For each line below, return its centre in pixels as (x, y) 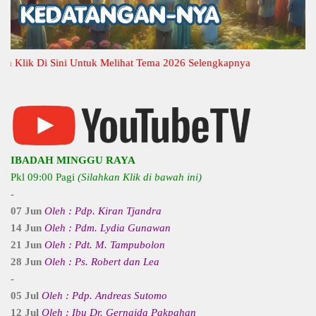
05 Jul (26, 295)
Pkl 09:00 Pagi (44, 177)
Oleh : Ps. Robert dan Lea (102, 261)
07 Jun (28, 211)
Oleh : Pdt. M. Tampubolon (105, 244)
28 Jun (28, 261)
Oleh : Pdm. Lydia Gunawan (108, 227)
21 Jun (28, 244)
